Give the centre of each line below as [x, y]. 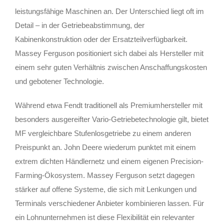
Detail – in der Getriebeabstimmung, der [80, 25]
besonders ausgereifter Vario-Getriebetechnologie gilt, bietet [112, 119]
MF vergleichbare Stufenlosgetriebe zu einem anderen [103, 133]
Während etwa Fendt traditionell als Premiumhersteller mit [109, 105]
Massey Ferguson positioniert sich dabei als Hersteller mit [109, 53]
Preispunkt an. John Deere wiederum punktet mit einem [105, 147]
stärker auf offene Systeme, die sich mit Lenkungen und [106, 189]
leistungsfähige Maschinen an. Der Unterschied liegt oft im [109, 11]
